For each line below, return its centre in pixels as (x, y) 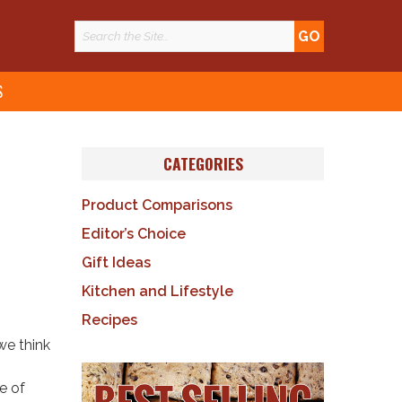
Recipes (109, 319)
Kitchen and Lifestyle (157, 291)
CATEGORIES (203, 164)
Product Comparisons (157, 205)
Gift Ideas (116, 262)
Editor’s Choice (134, 233)
